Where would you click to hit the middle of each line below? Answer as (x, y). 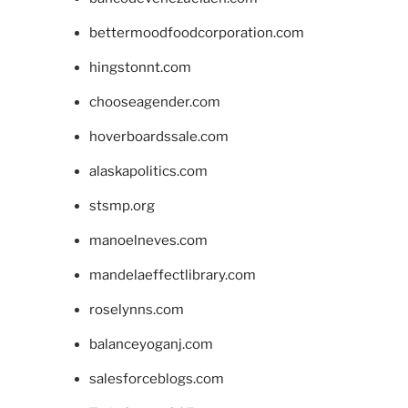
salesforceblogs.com (156, 378)
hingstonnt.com (140, 67)
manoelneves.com (148, 240)
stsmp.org (122, 205)
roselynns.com (136, 309)
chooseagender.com (154, 102)
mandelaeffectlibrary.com (172, 275)
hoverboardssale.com (158, 136)
